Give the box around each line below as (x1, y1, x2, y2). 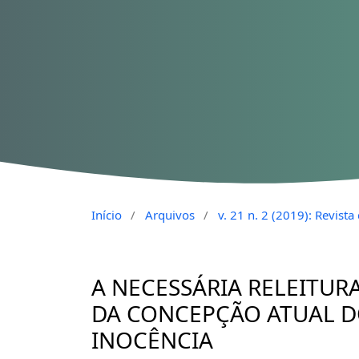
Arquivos (144, 206, 195, 223)
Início (91, 206, 122, 223)
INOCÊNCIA (91, 324, 213, 355)
